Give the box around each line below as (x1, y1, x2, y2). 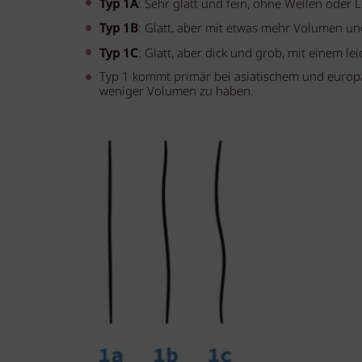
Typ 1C (99, 44, 139, 63)
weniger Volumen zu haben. (99, 82, 255, 103)
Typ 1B (99, 19, 139, 39)
